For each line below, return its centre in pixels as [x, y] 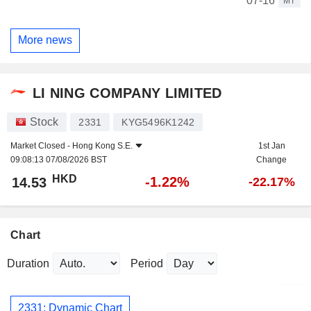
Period [147, 264]
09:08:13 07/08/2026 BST [59, 160]
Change [271, 160]
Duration [28, 264]
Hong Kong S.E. [102, 146]
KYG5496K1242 [158, 123]
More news [45, 40]
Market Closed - [41, 146]
